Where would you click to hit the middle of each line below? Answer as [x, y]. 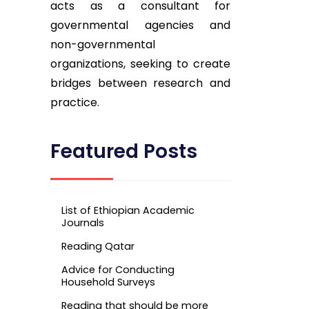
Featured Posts [124, 152]
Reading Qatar [98, 246]
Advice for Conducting [118, 269]
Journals [83, 222]
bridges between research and [140, 83]
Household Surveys [108, 282]
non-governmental [103, 45]
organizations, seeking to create [140, 64]
